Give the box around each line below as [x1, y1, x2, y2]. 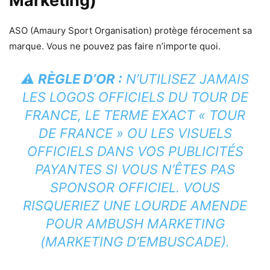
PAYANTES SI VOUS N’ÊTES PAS [35, 162, 235, 178]
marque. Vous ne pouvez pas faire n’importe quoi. [9, 40, 221, 52]
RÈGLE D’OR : [38, 71, 122, 87]
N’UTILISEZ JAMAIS [122, 71, 249, 87]
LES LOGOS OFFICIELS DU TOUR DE [22, 89, 248, 105]
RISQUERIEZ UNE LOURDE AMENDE [23, 198, 247, 214]
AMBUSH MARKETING [86, 216, 225, 232]
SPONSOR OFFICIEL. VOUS [50, 180, 220, 196]
